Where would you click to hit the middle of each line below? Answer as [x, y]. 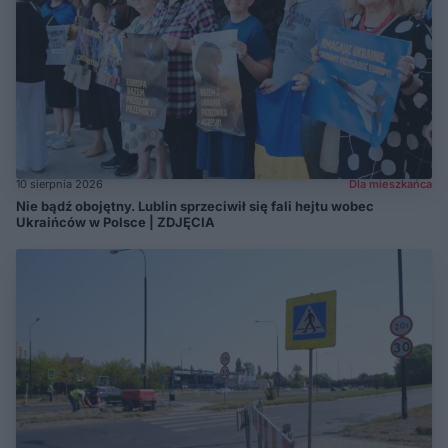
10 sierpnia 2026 [59, 183]
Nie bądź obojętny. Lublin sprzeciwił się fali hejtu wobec [195, 205]
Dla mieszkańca [390, 183]
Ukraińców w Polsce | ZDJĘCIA [115, 221]
